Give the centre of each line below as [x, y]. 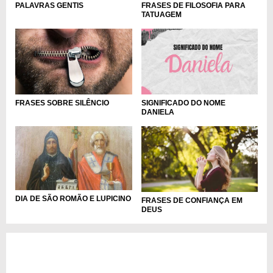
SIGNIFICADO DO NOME [183, 103]
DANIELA [158, 112]
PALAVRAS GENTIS [49, 6]
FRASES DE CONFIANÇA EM [192, 200]
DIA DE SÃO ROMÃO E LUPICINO [73, 199]
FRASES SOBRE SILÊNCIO [62, 103]
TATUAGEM [161, 15]
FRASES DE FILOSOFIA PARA [193, 6]
